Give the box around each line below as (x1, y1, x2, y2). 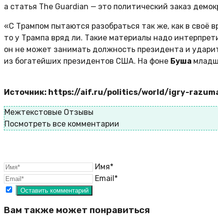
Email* (95, 174, 118, 183)
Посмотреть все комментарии (4, 119, 119, 129)
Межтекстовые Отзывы (4, 108, 93, 117)
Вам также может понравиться (4, 204, 150, 216)
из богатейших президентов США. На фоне (4, 56, 170, 66)
